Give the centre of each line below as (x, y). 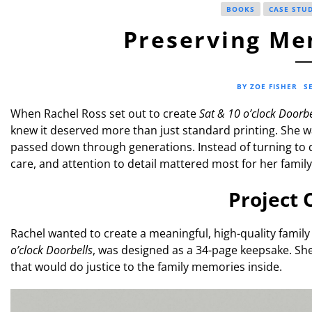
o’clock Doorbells (52, 250)
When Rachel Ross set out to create (105, 113)
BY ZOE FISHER (267, 86)
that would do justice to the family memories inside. (146, 266)
